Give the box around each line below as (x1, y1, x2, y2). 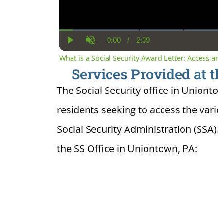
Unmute (90, 43, 116, 53)
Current (113, 39, 138, 48)
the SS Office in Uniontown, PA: (57, 142, 197, 155)
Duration (143, 39, 172, 48)
